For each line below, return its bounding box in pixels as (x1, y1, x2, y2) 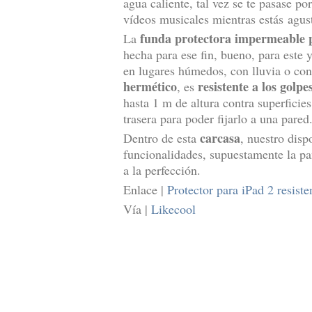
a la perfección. (123, 162, 201, 178)
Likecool (151, 201, 196, 217)
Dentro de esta (123, 130, 200, 146)
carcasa (200, 129, 240, 147)
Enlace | (123, 181, 167, 198)
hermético (123, 77, 177, 95)
